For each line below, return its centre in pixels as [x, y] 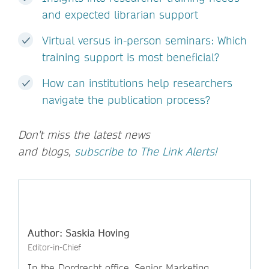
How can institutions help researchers [137, 83]
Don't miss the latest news [84, 134]
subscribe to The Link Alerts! [146, 151]
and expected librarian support [120, 14]
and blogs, [46, 151]
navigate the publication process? [126, 100]
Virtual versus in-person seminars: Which [144, 40]
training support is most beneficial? [131, 57]
